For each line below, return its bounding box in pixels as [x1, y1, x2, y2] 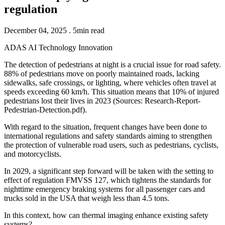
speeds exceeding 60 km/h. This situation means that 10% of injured [4, 87, 219, 96]
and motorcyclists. [4, 149, 61, 158]
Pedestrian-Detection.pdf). [4, 105, 87, 114]
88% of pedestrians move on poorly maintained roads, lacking [4, 69, 199, 78]
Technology [39, 43, 76, 52]
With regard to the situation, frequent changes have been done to [4, 122, 207, 131]
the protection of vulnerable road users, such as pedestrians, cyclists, [4, 140, 218, 149]
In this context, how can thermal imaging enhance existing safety [4, 210, 208, 219]
